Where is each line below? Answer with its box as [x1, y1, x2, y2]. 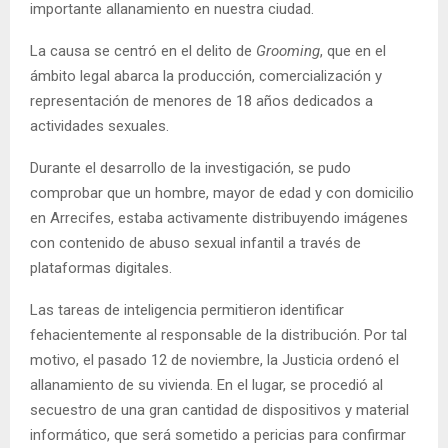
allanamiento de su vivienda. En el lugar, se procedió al [30, 375, 383, 394]
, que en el [320, 41, 386, 60]
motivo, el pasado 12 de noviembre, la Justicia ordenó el [30, 350, 399, 369]
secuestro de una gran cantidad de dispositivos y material [30, 400, 409, 419]
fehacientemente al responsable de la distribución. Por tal [30, 325, 407, 344]
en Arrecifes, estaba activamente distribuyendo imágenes [30, 208, 408, 227]
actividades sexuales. [30, 116, 169, 135]
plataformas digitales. [30, 258, 172, 277]
